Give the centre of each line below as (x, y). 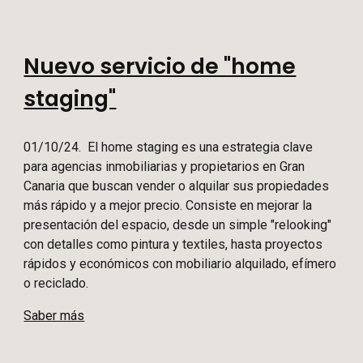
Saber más (54, 316)
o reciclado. (56, 284)
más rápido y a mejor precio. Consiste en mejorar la (168, 206)
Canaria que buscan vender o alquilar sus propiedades (177, 186)
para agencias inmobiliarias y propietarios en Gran (164, 167)
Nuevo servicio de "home (160, 66)
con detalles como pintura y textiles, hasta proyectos (173, 245)
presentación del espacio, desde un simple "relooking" (178, 225)
